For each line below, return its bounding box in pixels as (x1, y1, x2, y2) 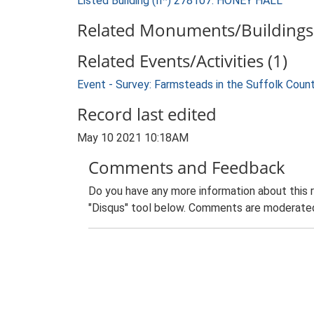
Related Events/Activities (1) (77, 49, 287, 72)
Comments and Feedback (88, 156, 285, 179)
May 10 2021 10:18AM (77, 131, 189, 144)
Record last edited (77, 102, 217, 125)
